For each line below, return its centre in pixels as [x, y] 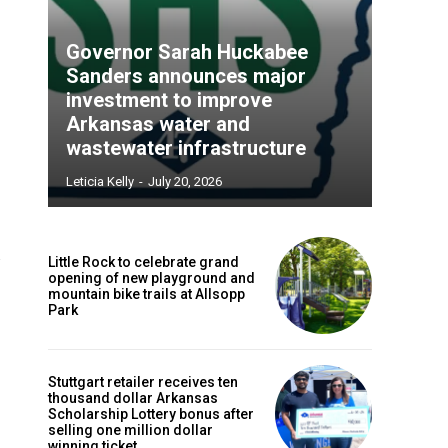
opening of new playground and [151, 277]
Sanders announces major [186, 76]
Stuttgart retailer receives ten [143, 381]
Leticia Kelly [100, 182]
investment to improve [169, 100]
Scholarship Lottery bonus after [151, 413]
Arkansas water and [158, 124]
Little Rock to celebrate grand [143, 261]
